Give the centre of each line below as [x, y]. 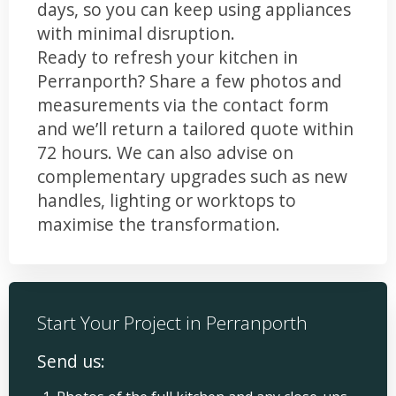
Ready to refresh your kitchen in [168, 57]
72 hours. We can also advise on [165, 152]
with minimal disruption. [136, 33]
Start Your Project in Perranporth [172, 322]
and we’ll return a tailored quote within [195, 128]
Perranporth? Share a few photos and [190, 80]
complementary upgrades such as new [192, 176]
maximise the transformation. [159, 224]
